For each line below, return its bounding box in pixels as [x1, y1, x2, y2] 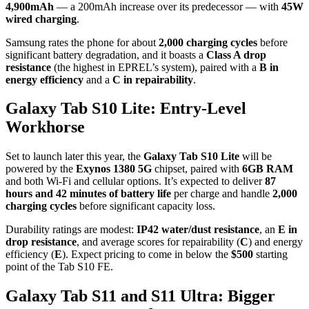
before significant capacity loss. [77, 200, 215, 212]
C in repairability [112, 73, 193, 86]
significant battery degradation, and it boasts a [6, 48, 206, 61]
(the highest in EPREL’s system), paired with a [51, 61, 259, 73]
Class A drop [206, 48, 266, 61]
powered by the [6, 163, 76, 175]
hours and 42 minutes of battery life [6, 188, 171, 200]
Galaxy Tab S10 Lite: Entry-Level [6, 99, 246, 118]
